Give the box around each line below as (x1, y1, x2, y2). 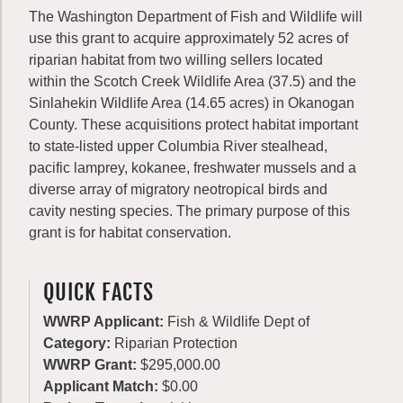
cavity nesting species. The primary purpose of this (29, 203, 350, 219)
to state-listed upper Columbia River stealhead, (29, 139, 327, 154)
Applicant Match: (43, 379, 162, 394)
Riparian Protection (114, 336, 237, 351)
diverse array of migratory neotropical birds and (29, 182, 327, 197)
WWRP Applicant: (43, 314, 167, 329)
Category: (43, 336, 114, 351)
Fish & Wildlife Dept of (167, 314, 309, 329)
